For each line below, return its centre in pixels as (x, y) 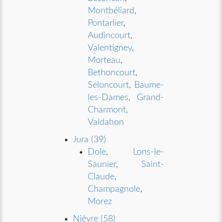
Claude (101, 177)
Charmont (107, 110)
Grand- (150, 98)
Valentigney (110, 48)
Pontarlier (106, 23)
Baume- (149, 85)
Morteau (104, 60)
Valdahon (106, 122)
